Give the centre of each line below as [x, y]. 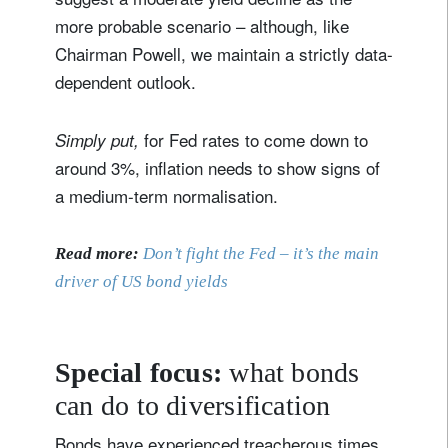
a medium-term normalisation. [166, 195]
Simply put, [97, 139]
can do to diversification [193, 405]
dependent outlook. [125, 81]
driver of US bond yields [141, 281]
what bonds [294, 372]
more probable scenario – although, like [202, 25]
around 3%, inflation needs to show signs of [217, 167]
